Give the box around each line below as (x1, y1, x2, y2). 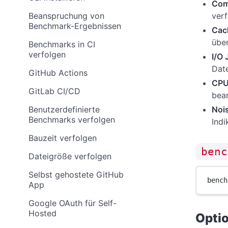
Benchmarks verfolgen (28, 115, 115, 125)
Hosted (28, 208, 56, 218)
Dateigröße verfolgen (28, 151, 111, 161)
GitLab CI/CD (28, 86, 80, 96)
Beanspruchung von (28, 11, 104, 21)
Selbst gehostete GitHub (28, 169, 124, 180)
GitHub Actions (28, 68, 88, 78)
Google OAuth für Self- (28, 198, 117, 208)
